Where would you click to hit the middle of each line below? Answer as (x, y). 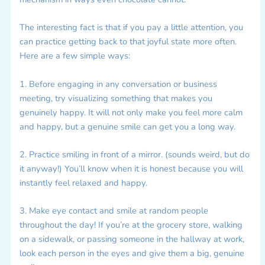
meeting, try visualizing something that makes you (116, 98)
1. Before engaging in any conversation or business (118, 84)
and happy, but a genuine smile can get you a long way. (127, 126)
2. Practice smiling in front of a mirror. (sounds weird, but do (134, 155)
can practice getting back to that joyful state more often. (128, 42)
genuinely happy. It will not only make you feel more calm (131, 112)
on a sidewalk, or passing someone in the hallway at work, (132, 239)
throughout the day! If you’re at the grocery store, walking (131, 225)
